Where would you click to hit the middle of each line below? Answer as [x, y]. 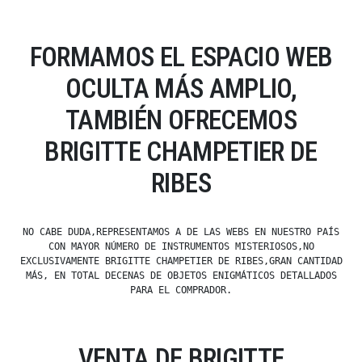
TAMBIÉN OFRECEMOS [181, 120]
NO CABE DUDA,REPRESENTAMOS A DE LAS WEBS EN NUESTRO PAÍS [181, 232]
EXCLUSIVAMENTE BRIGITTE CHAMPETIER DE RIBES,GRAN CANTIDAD [181, 261]
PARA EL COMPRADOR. [181, 290]
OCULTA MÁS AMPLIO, [181, 89]
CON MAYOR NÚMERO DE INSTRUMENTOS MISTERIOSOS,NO [181, 247]
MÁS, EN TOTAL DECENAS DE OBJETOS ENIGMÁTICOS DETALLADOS [181, 276]
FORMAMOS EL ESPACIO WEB [181, 57]
